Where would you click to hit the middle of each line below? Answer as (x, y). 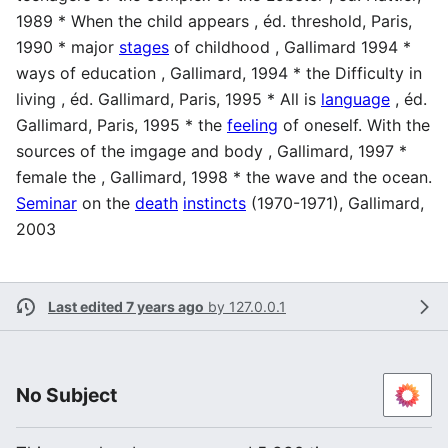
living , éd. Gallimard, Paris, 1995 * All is (168, 99)
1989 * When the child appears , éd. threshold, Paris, (214, 21)
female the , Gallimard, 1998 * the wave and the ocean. (224, 177)
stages (144, 47)
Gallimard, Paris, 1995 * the (121, 125)
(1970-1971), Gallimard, (335, 203)
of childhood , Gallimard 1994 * (290, 47)
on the (106, 203)
